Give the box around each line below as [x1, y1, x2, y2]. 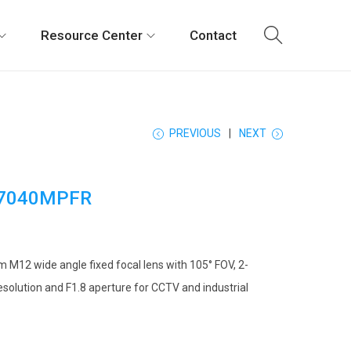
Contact [190, 27, 237, 43]
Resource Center [41, 27, 143, 43]
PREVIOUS [169, 127, 221, 139]
